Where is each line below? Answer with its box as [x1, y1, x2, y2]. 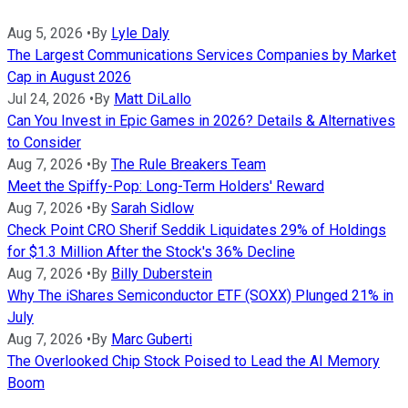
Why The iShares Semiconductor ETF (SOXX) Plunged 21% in [7, 287, 393, 305]
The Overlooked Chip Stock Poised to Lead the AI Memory [7, 352, 380, 371]
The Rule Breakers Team [111, 156, 266, 174]
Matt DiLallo [114, 90, 191, 108]
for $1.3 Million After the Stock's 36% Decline [7, 243, 295, 261]
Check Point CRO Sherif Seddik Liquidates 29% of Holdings [7, 221, 386, 240]
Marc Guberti [111, 331, 192, 349]
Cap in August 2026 [7, 68, 131, 87]
